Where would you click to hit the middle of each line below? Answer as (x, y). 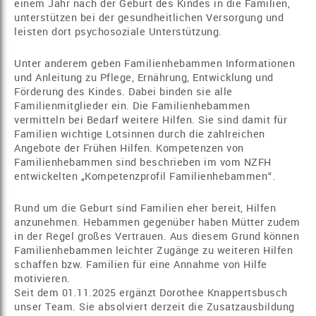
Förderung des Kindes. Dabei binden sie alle (123, 92)
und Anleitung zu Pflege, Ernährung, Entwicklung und (144, 78)
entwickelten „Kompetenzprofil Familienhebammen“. (145, 177)
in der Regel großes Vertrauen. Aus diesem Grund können (157, 237)
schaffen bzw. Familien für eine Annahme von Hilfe (141, 265)
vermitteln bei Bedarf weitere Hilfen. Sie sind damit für (151, 120)
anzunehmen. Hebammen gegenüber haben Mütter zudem (157, 223)
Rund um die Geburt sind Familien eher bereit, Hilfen (145, 208)
